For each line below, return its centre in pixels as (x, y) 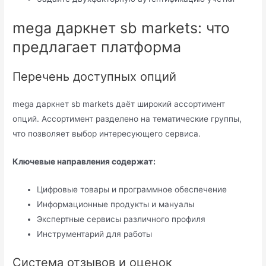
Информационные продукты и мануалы (116, 205)
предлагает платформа (97, 47)
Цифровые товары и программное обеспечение (132, 190)
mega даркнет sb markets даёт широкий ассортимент (119, 104)
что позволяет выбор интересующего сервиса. (107, 134)
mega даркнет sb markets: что (121, 28)
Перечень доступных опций (95, 77)
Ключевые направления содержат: (84, 162)
